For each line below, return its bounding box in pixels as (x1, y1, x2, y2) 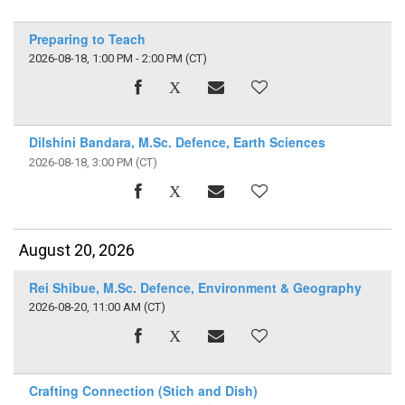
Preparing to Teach (28, 30, 146, 49)
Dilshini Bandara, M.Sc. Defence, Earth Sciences (28, 133, 325, 152)
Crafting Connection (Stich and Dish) (28, 381, 258, 400)
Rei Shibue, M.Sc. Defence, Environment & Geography (28, 278, 362, 297)
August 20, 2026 (19, 240, 136, 260)
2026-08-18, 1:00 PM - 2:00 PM (28, 52, 183, 66)
